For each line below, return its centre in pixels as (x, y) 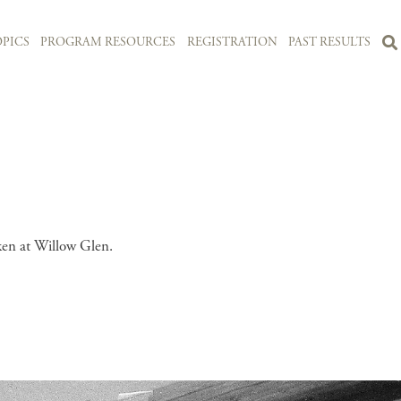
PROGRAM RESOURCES (108, 43)
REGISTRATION (232, 43)
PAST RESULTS (330, 43)
